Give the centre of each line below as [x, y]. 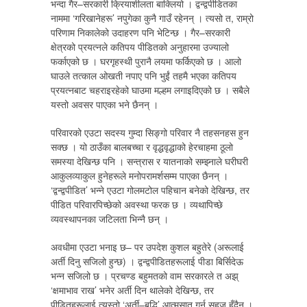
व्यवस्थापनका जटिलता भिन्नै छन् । [110, 219]
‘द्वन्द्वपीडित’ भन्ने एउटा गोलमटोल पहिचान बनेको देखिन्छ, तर [150, 190]
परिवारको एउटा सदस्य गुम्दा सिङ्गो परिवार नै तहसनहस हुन [150, 132]
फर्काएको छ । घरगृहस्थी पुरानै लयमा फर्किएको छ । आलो [146, 61]
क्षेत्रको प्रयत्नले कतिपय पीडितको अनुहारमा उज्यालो [140, 47]
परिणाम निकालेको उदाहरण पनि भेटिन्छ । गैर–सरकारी [140, 32]
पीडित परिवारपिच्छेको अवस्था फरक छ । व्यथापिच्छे [137, 204]
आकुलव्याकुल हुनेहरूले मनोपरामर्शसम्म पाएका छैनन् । [139, 175]
